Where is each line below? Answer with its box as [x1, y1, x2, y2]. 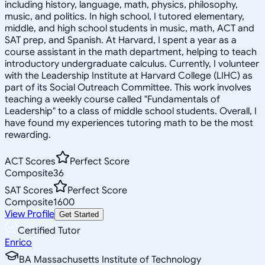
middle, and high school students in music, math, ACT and [5, 22, 254, 34]
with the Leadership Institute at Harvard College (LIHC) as [5, 69, 253, 82]
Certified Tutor [18, 224, 80, 237]
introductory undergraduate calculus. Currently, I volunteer [5, 57, 259, 70]
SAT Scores [5, 184, 53, 196]
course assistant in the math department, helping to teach [5, 46, 257, 58]
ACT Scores [5, 155, 56, 167]
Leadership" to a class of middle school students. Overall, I [5, 105, 257, 117]
